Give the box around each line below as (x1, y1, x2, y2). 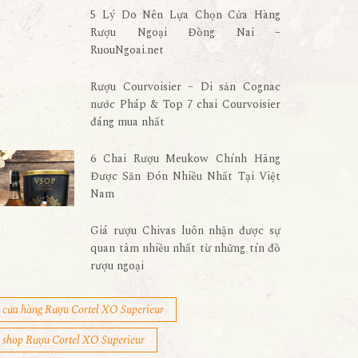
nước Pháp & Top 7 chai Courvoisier (90, 96, 280, 113)
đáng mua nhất (90, 113, 165, 130)
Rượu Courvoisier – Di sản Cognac (90, 78, 280, 95)
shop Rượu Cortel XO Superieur (2, 332, 145, 348)
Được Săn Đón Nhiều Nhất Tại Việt (90, 168, 280, 185)
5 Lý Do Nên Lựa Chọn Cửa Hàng (90, 6, 280, 23)
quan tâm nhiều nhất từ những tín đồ (90, 240, 280, 257)
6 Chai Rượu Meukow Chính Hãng (90, 150, 280, 167)
